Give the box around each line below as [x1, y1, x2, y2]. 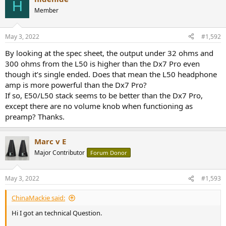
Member [34, 6, 59, 15]
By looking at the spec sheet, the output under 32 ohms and [5, 47, 213, 58]
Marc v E [34, 136, 66, 146]
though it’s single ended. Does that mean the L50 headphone [5, 69, 217, 79]
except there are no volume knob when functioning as [5, 100, 193, 111]
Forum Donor [90, 148, 127, 156]
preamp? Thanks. [5, 111, 65, 122]
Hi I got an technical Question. [12, 208, 102, 218]
